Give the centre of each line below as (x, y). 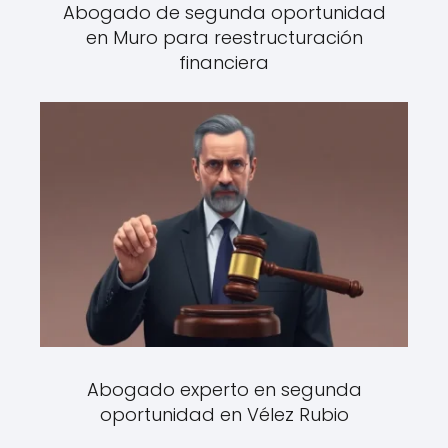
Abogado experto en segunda (224, 390)
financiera (224, 63)
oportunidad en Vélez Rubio (224, 415)
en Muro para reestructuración (224, 38)
